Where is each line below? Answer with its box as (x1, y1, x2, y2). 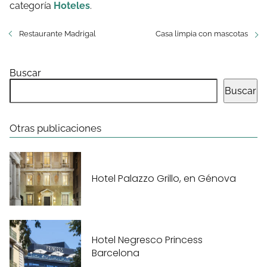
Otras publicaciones (10, 122, 101, 134)
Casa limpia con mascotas (156, 29, 248, 38)
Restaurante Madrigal (19, 29, 96, 38)
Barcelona (92, 246, 139, 260)
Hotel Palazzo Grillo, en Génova (92, 172, 236, 186)
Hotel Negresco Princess (92, 233, 203, 247)
